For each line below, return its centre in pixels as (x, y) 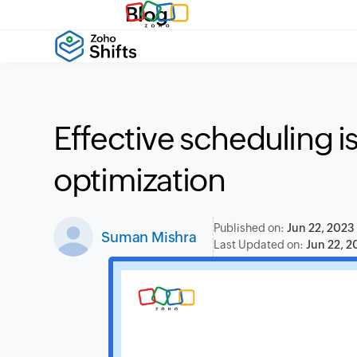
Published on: (250, 228)
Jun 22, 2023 (320, 228)
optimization (139, 180)
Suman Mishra (149, 237)
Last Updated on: (259, 245)
